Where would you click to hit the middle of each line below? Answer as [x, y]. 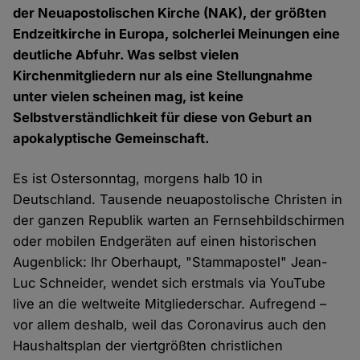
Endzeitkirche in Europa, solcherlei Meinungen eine [177, 34]
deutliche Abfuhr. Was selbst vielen [126, 55]
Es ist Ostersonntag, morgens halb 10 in [138, 179]
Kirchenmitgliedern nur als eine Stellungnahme [163, 76]
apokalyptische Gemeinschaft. [112, 139]
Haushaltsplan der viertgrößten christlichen [148, 346]
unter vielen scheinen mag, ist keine [129, 97]
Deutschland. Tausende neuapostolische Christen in [178, 200]
